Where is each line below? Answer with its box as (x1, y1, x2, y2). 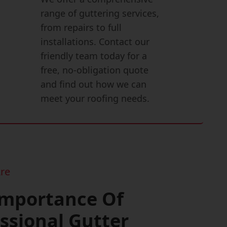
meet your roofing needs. (40, 92, 149, 104)
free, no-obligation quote (40, 64, 148, 76)
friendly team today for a (40, 50, 147, 62)
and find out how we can (40, 78, 146, 90)
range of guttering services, (40, 7, 159, 19)
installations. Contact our (40, 35, 149, 48)
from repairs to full (40, 21, 122, 33)
